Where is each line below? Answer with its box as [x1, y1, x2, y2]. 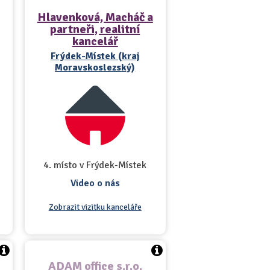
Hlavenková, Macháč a [37, 10, 153, 25]
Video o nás [70, 177, 120, 189]
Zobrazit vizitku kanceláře [48, 202, 142, 212]
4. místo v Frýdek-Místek [43, 159, 147, 171]
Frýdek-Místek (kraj [50, 50, 140, 62]
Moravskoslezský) [55, 61, 136, 74]
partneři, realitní [50, 22, 140, 37]
